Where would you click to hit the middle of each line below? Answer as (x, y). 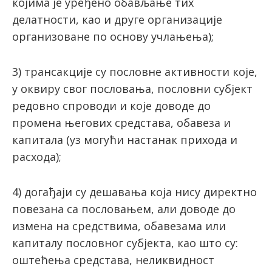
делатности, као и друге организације (117, 20)
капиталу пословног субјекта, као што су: (125, 243)
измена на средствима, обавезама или (119, 226)
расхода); (37, 157)
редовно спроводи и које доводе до (111, 106)
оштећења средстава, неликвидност (113, 260)
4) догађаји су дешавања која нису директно (134, 192)
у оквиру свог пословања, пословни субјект (132, 89)
